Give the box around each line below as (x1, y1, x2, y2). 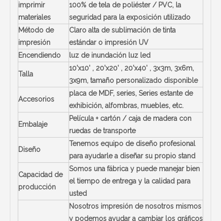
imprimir (18, 1, 45, 9)
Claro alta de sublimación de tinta (69, 26, 176, 34)
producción (18, 183, 56, 191)
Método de (18, 26, 54, 34)
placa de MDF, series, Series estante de (69, 89, 193, 97)
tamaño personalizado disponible (90, 76, 198, 84)
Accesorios (18, 95, 54, 103)
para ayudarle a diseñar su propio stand (69, 152, 195, 160)
